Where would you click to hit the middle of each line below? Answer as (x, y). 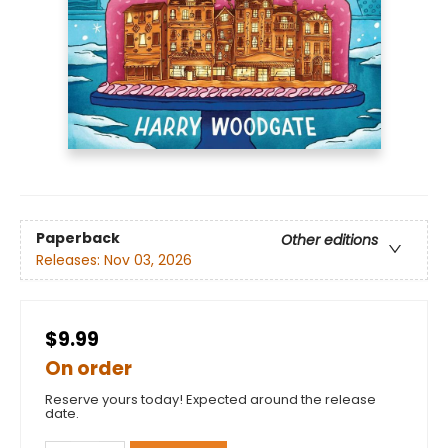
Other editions (329, 240)
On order (88, 368)
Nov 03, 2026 (148, 260)
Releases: (70, 260)
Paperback (78, 238)
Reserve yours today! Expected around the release (210, 399)
